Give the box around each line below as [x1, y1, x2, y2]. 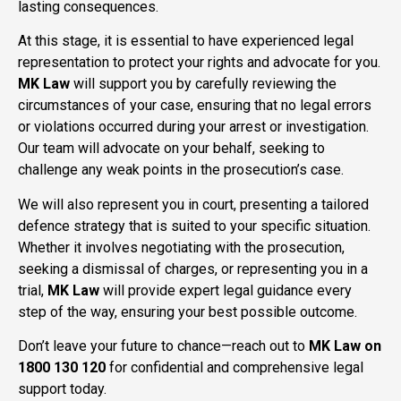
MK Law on [309, 337, 381, 355]
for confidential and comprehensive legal [106, 359, 363, 377]
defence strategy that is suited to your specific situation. [18, 217, 371, 235]
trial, [18, 281, 47, 299]
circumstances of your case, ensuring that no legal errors [18, 97, 371, 115]
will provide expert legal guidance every [99, 281, 352, 299]
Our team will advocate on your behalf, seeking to [18, 140, 325, 158]
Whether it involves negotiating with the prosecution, [18, 238, 345, 256]
